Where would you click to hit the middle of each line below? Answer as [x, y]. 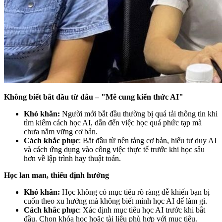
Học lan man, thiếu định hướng [56, 175]
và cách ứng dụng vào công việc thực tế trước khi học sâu [114, 150]
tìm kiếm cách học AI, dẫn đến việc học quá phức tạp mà [113, 123]
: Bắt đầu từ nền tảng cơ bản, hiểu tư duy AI [148, 141]
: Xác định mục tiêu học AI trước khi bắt [142, 210]
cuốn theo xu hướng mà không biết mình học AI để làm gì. [115, 201]
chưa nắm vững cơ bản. [61, 132]
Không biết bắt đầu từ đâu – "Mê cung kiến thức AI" [94, 97]
